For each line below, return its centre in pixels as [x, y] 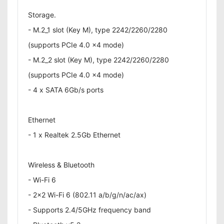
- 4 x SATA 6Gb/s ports [66, 90]
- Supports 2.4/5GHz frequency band [89, 210]
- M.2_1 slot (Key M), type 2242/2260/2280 [98, 30]
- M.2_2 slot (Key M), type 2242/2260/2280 [98, 60]
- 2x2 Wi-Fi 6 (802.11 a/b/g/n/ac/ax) [87, 195]
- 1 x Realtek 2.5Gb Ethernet [74, 135]
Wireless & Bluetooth [61, 165]
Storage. [42, 15]
